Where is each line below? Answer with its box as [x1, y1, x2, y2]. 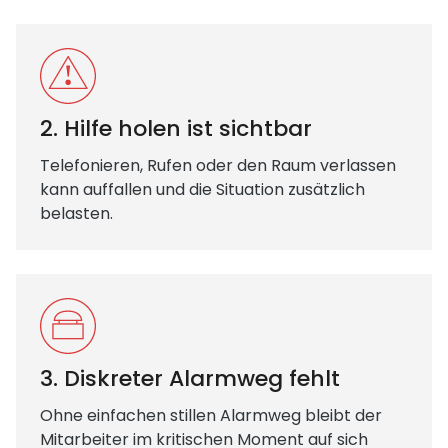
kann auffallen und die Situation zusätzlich [40, 178, 365, 201]
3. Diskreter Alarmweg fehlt [40, 363, 340, 394]
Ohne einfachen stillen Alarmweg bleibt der [40, 404, 382, 427]
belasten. [40, 202, 113, 225]
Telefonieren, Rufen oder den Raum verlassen [40, 154, 396, 177]
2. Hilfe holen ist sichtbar [40, 113, 312, 144]
